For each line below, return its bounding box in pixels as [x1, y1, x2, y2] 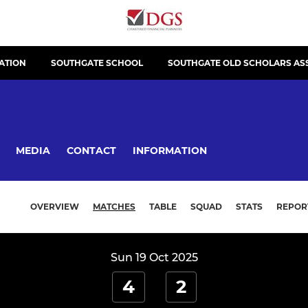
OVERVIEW [30, 201, 79, 212]
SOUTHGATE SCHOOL [51, 58, 143, 68]
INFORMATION [133, 144, 207, 157]
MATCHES [93, 201, 135, 212]
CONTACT [67, 144, 116, 157]
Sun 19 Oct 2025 [110, 251, 198, 265]
